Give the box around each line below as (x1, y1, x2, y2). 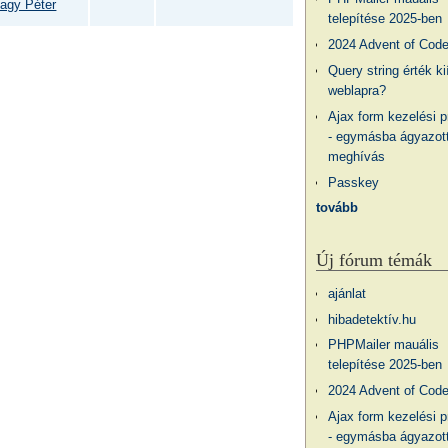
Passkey (328, 174, 380, 190)
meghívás (328, 148, 386, 164)
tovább (315, 200, 358, 216)
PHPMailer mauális (328, 337, 440, 353)
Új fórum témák (315, 249, 432, 270)
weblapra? (328, 83, 387, 99)
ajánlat (328, 285, 367, 301)
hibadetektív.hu (328, 311, 417, 327)
